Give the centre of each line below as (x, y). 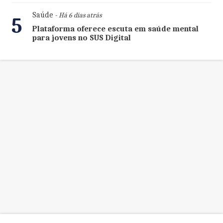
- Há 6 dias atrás (77, 15)
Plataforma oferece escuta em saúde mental (115, 29)
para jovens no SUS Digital (81, 38)
